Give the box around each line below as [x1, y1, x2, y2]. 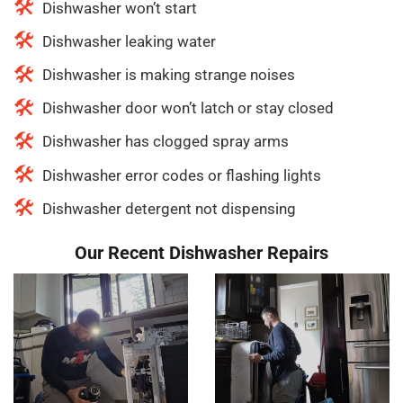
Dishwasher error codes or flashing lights [42, 166, 321, 184]
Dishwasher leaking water [42, 31, 216, 50]
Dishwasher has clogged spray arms [42, 132, 289, 151]
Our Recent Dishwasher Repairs [75, 241, 328, 264]
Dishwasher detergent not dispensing [42, 199, 296, 218]
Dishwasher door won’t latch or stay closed [42, 99, 334, 118]
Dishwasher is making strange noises [42, 65, 295, 84]
